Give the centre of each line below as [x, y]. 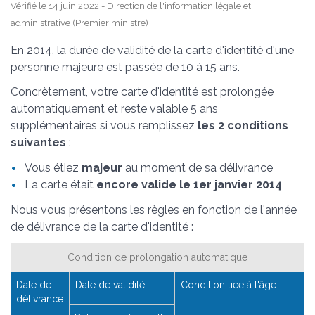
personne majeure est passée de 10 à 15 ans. [125, 67]
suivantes [38, 143]
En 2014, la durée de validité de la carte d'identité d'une [152, 51]
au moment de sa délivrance [198, 167]
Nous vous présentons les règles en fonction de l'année [154, 210]
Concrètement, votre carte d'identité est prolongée [142, 92]
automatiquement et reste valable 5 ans [114, 109]
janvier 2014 [247, 184]
